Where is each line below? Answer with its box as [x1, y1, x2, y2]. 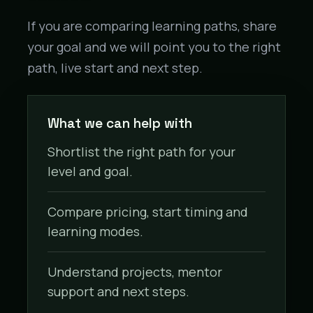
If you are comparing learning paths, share [27, 17, 277, 34]
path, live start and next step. [27, 59, 203, 76]
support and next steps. [48, 282, 189, 300]
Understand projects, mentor [48, 263, 222, 280]
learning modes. [48, 223, 143, 240]
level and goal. [48, 163, 133, 180]
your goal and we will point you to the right [27, 38, 281, 55]
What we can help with [48, 115, 192, 132]
